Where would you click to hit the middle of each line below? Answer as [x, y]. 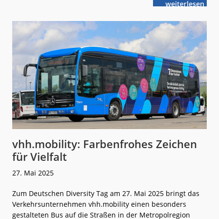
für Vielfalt [40, 156]
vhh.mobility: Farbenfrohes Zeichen [105, 143]
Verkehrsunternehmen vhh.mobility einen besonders [99, 204]
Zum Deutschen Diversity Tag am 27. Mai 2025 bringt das [106, 193]
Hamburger [191, 11]
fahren [183, 22]
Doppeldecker [195, 19]
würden [184, 15]
